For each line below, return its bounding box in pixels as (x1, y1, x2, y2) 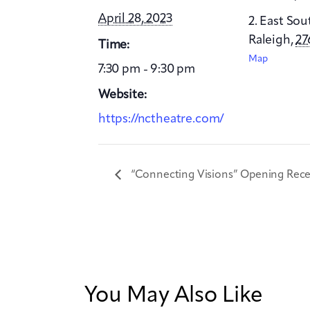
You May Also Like (84, 285, 263, 308)
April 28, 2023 (98, 12, 172, 25)
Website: (98, 89, 147, 102)
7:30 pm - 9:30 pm (98, 62, 196, 75)
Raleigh (248, 33, 291, 46)
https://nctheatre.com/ (98, 113, 225, 126)
